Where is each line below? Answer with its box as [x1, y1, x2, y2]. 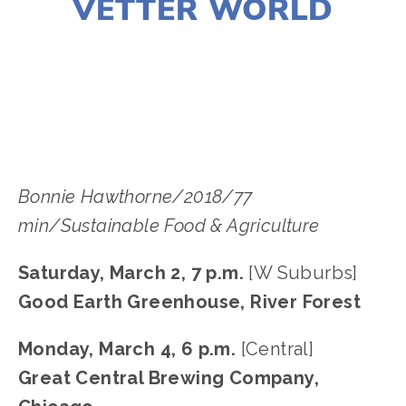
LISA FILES [19, 42, 103, 59]
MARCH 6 [88, 62, 159, 79]
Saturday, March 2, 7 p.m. [18, 262, 244, 284]
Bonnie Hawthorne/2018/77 [18, 186, 253, 208]
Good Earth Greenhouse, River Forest [18, 291, 361, 313]
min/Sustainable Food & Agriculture [18, 215, 320, 237]
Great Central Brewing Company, [18, 367, 319, 389]
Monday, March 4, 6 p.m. [18, 338, 241, 360]
